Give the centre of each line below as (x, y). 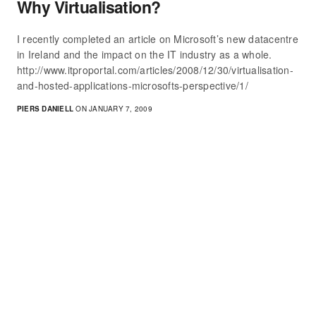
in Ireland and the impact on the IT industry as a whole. (145, 55)
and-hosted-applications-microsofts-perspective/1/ (133, 86)
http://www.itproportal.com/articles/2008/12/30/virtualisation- (155, 70)
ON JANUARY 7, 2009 (113, 109)
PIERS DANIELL (45, 109)
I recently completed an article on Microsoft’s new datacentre (158, 39)
